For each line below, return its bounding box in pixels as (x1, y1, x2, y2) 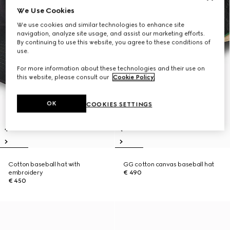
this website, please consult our (17, 73, 111, 81)
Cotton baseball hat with (8, 161, 80, 168)
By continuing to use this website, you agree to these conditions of (17, 39, 211, 46)
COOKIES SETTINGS (86, 101, 152, 108)
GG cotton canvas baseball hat (123, 161, 214, 168)
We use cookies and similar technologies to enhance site (17, 21, 185, 29)
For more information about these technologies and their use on (17, 65, 205, 72)
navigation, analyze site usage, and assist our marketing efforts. (17, 30, 205, 37)
